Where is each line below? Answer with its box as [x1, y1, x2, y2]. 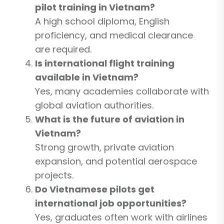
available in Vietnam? [35, 70, 138, 83]
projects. [35, 168, 73, 181]
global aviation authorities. [35, 98, 153, 111]
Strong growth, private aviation [35, 140, 174, 153]
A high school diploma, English [35, 14, 169, 27]
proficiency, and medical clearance [35, 28, 193, 41]
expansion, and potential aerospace [35, 154, 197, 167]
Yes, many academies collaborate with [35, 84, 209, 97]
